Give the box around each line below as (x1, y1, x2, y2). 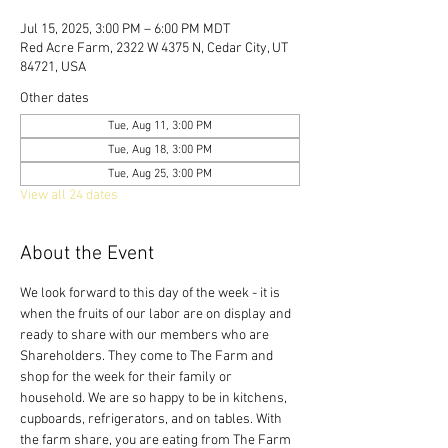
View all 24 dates (20, 187, 118, 205)
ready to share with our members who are (20, 327, 272, 345)
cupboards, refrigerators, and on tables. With (20, 411, 285, 429)
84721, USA (20, 59, 86, 77)
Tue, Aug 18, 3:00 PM (108, 143, 212, 158)
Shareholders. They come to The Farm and (20, 348, 276, 366)
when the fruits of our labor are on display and (20, 306, 294, 324)
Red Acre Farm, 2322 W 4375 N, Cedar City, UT (20, 40, 288, 58)
